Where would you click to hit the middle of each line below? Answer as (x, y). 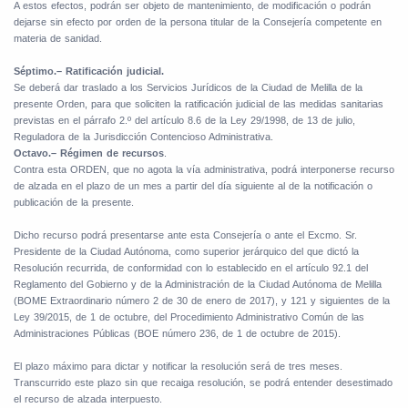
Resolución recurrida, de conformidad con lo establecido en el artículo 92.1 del (191, 268)
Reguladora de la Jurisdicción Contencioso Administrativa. (143, 137)
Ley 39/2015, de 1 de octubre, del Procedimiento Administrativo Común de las (189, 317)
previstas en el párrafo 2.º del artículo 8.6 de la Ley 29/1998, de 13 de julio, (184, 121)
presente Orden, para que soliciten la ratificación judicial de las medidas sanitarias (199, 104)
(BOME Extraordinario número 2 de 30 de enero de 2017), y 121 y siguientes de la (202, 301)
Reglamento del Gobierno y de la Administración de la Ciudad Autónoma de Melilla (198, 285)
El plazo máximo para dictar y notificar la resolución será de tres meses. (178, 367)
